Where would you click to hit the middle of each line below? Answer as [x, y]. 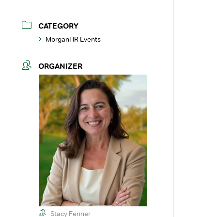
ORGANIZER [61, 66]
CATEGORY [59, 26]
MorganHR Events [73, 39]
